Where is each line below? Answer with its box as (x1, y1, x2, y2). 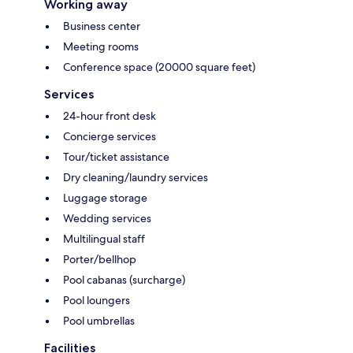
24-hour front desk (63, 108, 156, 123)
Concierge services (63, 128, 156, 143)
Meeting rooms (63, 39, 139, 54)
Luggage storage (63, 190, 147, 205)
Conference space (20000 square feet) (63, 59, 255, 74)
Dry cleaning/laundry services (63, 169, 208, 184)
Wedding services (63, 210, 151, 225)
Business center (63, 18, 140, 33)
